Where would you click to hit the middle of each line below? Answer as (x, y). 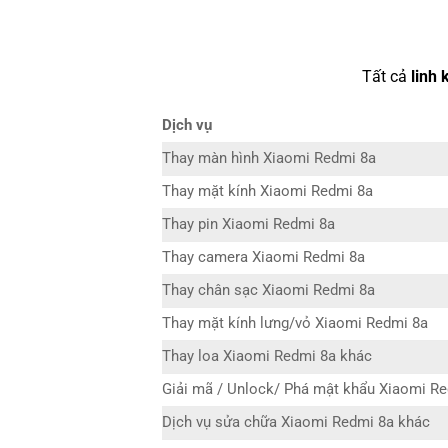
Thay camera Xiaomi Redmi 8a (263, 258)
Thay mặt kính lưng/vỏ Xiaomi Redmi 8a (295, 324)
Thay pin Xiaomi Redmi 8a (248, 225)
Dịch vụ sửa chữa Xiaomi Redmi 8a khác (296, 423)
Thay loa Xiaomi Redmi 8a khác (267, 357)
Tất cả (386, 77)
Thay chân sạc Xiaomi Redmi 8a (268, 291)
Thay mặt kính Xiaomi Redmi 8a (267, 192)
